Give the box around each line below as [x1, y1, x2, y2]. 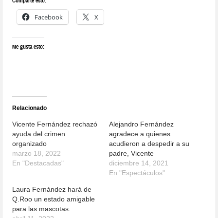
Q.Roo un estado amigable [12, 195, 95, 203]
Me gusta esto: [12, 43, 45, 51]
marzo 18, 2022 [12, 149, 61, 158]
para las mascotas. [12, 205, 71, 213]
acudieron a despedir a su [109, 140, 189, 148]
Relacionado [12, 105, 47, 112]
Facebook [35, 13, 63, 22]
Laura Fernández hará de [12, 185, 92, 194]
